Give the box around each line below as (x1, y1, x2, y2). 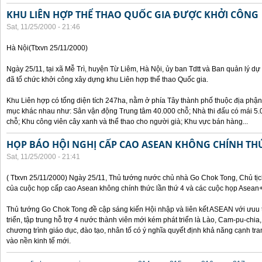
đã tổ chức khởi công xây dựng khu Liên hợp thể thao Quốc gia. (6, 75, 208, 84)
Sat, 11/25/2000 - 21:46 (6, 23, 80, 31)
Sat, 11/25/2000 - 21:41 (6, 153, 80, 161)
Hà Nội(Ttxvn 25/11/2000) (6, 44, 88, 52)
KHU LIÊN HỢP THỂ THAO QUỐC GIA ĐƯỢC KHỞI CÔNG (6, 8, 258, 21)
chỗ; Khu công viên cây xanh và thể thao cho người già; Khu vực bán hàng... (6, 118, 248, 126)
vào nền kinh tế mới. (6, 237, 71, 245)
